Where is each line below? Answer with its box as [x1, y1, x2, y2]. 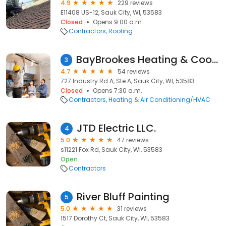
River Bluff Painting [77, 190, 169, 204]
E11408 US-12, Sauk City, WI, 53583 [61, 8, 162, 17]
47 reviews [117, 136, 149, 144]
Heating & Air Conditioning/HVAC [108, 95, 210, 104]
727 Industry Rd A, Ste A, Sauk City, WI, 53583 [61, 77, 195, 85]
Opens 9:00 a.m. [93, 18, 143, 26]
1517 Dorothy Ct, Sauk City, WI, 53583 [61, 214, 169, 222]
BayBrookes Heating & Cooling [212, 52, 218, 67]
